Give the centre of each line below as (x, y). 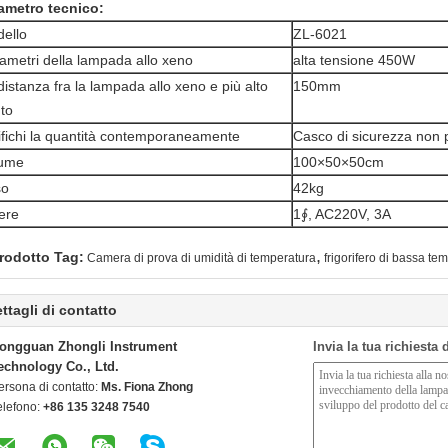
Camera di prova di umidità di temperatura (201, 258)
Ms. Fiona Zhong (147, 387)
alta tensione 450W (354, 60)
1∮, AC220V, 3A (342, 214)
